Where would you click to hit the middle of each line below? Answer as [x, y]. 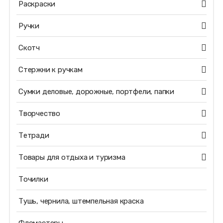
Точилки [33, 179]
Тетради [34, 135]
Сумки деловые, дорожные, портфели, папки [96, 92]
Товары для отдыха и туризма [72, 157]
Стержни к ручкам [50, 70]
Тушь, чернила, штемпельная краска [81, 201]
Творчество [39, 113]
